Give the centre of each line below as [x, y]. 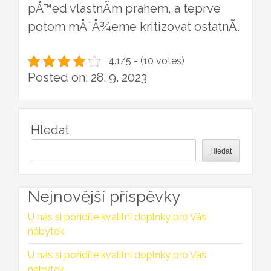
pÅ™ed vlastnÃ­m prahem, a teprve [124, 9]
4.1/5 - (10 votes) [146, 61]
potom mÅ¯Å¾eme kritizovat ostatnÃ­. [134, 27]
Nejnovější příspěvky [104, 197]
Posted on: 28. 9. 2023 [87, 78]
